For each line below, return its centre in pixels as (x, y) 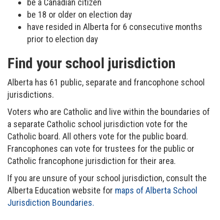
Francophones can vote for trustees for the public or (101, 148)
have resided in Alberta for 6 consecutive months (115, 27)
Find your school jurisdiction (91, 63)
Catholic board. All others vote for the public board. (98, 136)
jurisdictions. (31, 94)
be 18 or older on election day (80, 14)
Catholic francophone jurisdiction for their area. (92, 161)
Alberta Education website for (61, 190)
